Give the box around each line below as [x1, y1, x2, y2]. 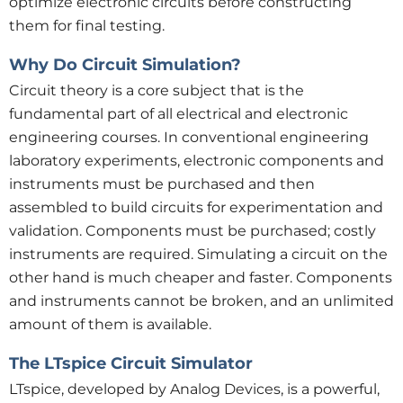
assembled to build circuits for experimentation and [9, 199, 383, 216]
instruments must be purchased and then [9, 175, 315, 193]
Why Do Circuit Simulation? [9, 55, 241, 75]
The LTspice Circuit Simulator [9, 354, 253, 373]
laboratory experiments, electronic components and [9, 152, 384, 169]
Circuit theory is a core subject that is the [9, 82, 304, 99]
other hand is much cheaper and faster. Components [9, 269, 392, 286]
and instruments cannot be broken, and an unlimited [9, 292, 394, 309]
